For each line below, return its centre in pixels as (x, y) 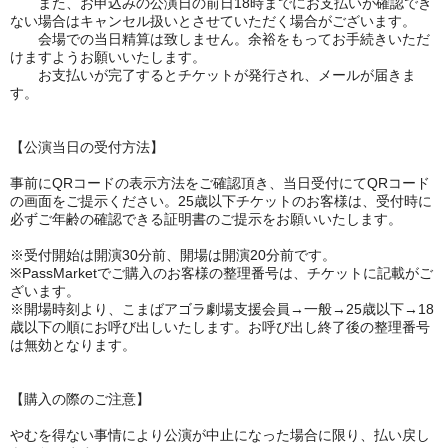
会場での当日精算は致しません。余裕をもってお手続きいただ (220, 39)
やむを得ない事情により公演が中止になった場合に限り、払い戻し (220, 435)
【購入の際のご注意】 (80, 399)
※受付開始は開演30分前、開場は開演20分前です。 (173, 255)
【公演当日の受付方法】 (87, 147)
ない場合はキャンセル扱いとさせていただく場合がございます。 (213, 21)
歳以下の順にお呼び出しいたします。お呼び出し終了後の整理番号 (220, 327)
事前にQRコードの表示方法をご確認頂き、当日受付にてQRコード (220, 183)
